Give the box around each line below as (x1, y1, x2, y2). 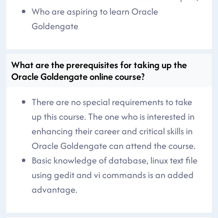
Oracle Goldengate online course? (11, 69, 145, 83)
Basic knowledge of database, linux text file (32, 153, 198, 167)
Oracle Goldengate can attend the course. (32, 139, 196, 152)
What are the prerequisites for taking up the (11, 57, 187, 72)
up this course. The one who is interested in (32, 109, 195, 123)
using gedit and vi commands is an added (32, 168, 194, 182)
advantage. (32, 182, 77, 196)
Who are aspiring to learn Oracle (32, 4, 158, 18)
